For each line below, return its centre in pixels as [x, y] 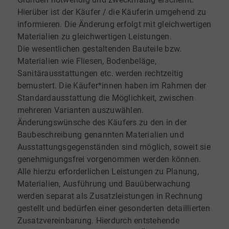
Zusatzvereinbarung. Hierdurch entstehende [98, 221]
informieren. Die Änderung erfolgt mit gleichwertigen [114, 25]
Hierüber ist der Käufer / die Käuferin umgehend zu [112, 12]
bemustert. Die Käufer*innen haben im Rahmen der [112, 86]
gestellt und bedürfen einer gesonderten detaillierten [113, 209]
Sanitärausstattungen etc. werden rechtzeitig [100, 74]
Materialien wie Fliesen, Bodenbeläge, [87, 61]
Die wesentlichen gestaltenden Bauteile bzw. [99, 49]
